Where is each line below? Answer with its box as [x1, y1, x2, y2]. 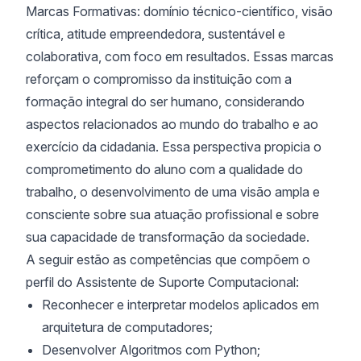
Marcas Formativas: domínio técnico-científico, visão [26, 3, 333, 19]
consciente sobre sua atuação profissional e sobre [26, 206, 319, 222]
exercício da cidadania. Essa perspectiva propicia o [26, 139, 322, 155]
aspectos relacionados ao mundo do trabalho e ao [26, 116, 318, 132]
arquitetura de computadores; [42, 319, 213, 335]
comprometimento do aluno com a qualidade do [26, 161, 303, 177]
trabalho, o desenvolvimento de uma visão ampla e [26, 184, 320, 200]
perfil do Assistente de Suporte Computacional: [26, 274, 299, 290]
